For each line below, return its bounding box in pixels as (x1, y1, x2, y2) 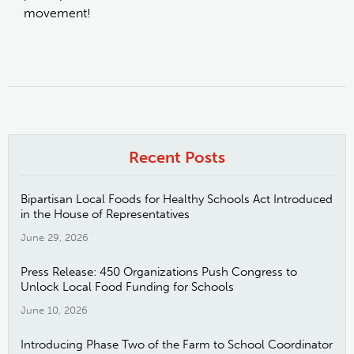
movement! (24, 6, 91, 21)
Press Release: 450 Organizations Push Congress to (21, 265, 297, 280)
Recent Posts (129, 148, 225, 168)
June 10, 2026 (21, 304, 88, 317)
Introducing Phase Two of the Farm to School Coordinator (21, 337, 333, 352)
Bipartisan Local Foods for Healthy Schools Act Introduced (21, 192, 333, 207)
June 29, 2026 (21, 232, 88, 244)
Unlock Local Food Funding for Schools (21, 280, 234, 295)
